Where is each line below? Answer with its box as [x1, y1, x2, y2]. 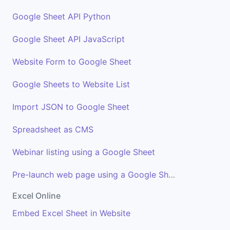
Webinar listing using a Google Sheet [12, 147, 155, 157]
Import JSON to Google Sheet [12, 102, 129, 112]
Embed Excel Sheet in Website [12, 208, 130, 218]
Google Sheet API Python [12, 11, 110, 22]
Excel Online [12, 190, 61, 201]
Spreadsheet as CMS [12, 124, 93, 135]
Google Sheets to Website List [12, 79, 130, 89]
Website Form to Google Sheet [12, 56, 131, 67]
